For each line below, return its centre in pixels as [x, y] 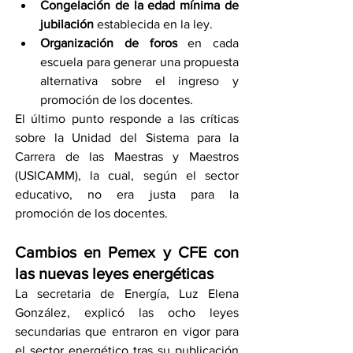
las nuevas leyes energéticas [114, 273]
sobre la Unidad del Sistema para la [127, 137]
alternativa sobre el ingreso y [139, 80]
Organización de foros [109, 43]
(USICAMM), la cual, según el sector [127, 175]
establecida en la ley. [153, 24]
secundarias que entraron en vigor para [127, 331]
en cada [208, 43]
